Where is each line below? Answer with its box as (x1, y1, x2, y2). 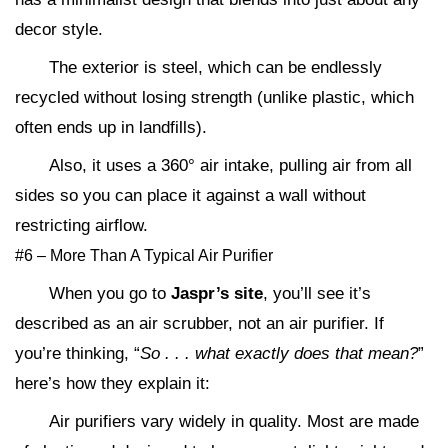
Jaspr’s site (171, 284, 263, 304)
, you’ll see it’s (263, 284, 371, 304)
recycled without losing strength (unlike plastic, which (15, 88, 414, 108)
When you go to (49, 284, 171, 304)
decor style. (15, 20, 108, 40)
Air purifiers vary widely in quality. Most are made (49, 412, 419, 432)
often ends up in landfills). (15, 118, 207, 138)
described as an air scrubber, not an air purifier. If (15, 314, 384, 334)
